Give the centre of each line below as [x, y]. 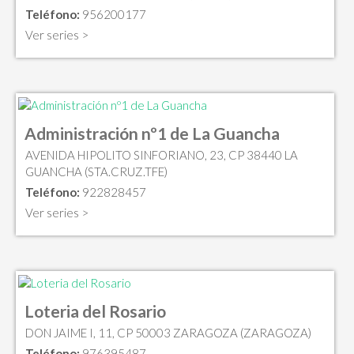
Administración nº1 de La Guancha [152, 134]
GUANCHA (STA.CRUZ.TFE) [96, 172]
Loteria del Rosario [95, 311]
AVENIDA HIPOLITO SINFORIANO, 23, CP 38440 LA [162, 155]
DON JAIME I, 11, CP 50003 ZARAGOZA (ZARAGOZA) [168, 332]
